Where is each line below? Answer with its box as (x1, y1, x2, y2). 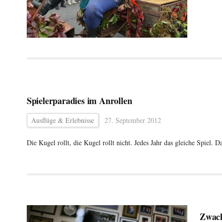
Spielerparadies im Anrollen (26, 94, 132, 107)
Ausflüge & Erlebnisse (31, 115, 94, 125)
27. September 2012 (104, 115, 161, 125)
